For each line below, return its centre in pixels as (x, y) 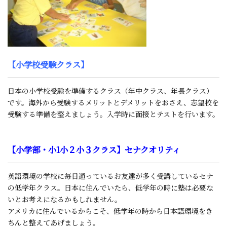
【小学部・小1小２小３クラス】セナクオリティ (94, 149)
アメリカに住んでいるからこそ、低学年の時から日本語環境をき (110, 211)
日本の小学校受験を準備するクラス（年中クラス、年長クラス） (110, 90)
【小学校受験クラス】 (48, 64)
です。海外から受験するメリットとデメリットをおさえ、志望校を (113, 102)
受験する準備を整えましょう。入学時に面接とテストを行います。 (113, 114)
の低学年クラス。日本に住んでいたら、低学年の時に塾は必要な (110, 187)
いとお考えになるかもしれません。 (65, 199)
